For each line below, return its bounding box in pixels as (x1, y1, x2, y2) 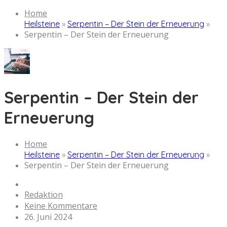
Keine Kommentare (24, 200, 97, 212)
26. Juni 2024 (24, 211, 72, 223)
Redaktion (24, 189, 63, 201)
